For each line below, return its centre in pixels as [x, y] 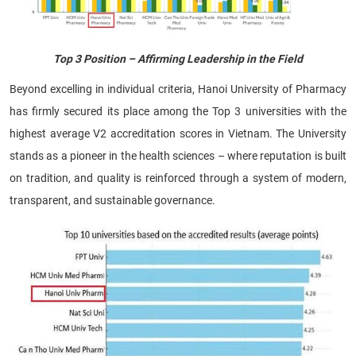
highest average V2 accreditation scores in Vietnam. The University [178, 134]
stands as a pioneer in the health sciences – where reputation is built [178, 156]
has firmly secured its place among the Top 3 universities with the [178, 112]
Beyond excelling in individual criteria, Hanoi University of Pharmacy [178, 89]
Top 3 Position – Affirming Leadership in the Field [178, 59]
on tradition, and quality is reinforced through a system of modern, [178, 178]
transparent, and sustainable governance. [112, 201]
